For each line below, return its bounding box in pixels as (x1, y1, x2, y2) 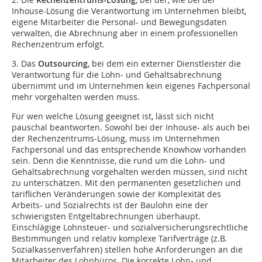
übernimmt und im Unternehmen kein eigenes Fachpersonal (12, 80, 250, 92)
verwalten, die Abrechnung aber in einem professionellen (12, 27, 238, 39)
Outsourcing (38, 58, 88, 70)
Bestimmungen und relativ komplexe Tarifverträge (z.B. (12, 233, 227, 244)
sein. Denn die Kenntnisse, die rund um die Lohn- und (12, 155, 225, 167)
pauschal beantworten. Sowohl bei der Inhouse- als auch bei (12, 122, 250, 133)
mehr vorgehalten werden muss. (12, 91, 140, 103)
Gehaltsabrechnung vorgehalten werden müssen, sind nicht (12, 166, 247, 178)
